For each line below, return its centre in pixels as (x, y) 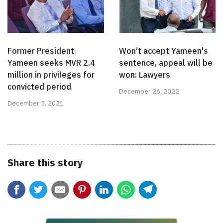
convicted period (39, 86)
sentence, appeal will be (166, 62)
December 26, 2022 (149, 91)
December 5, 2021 (36, 103)
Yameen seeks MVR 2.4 (51, 62)
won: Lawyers (145, 74)
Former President (41, 51)
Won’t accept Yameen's (164, 51)
